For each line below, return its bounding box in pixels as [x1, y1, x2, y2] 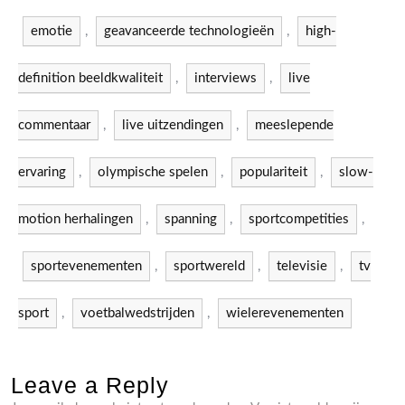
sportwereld [174, 259, 245, 273]
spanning [165, 212, 217, 226]
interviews [194, 71, 257, 85]
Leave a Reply [11, 372, 169, 398]
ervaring [18, 165, 66, 179]
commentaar [18, 118, 90, 132]
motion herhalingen [18, 212, 133, 226]
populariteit [240, 165, 307, 179]
